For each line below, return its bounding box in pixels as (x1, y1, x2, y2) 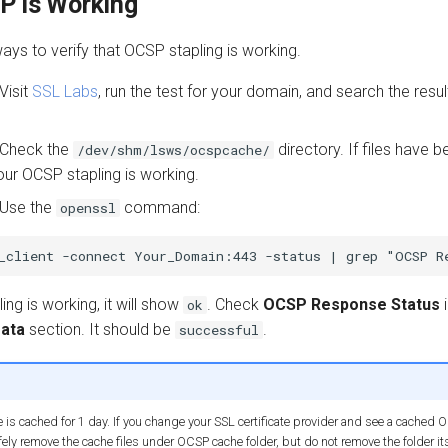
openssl (60, 199, 116, 217)
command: (120, 198, 200, 217)
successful (179, 321, 259, 339)
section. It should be (25, 320, 175, 339)
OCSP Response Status (263, 295, 440, 314)
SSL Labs (32, 82, 98, 101)
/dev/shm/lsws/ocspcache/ (77, 141, 270, 159)
